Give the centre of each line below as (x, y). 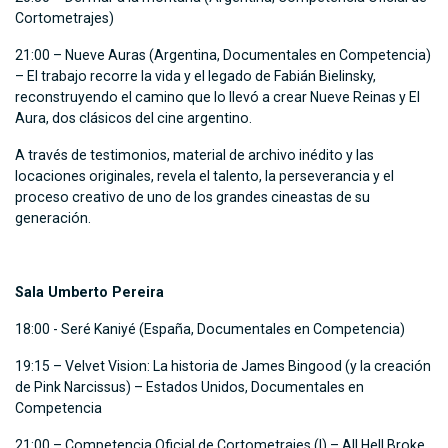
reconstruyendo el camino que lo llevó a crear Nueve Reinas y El (217, 97)
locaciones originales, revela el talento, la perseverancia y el (204, 176)
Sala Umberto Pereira (89, 292)
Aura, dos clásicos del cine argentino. (135, 118)
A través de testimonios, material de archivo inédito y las (194, 155)
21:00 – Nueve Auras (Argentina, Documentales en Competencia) (223, 55)
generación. (53, 218)
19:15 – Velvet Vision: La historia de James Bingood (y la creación (223, 366)
